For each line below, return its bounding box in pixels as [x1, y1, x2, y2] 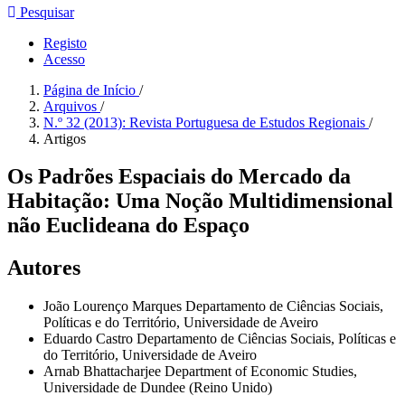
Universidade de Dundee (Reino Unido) [43, 380, 272, 396]
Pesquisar [16, 4, 74, 20]
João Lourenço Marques [43, 298, 185, 315]
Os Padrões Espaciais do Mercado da [7, 165, 351, 189]
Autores [7, 256, 80, 280]
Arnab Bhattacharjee [43, 363, 165, 380]
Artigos [43, 130, 86, 146]
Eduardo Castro [43, 331, 137, 347]
